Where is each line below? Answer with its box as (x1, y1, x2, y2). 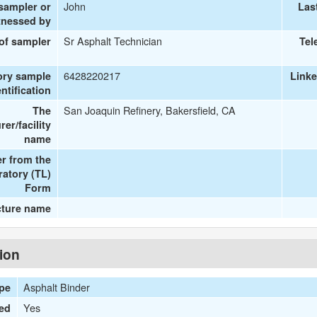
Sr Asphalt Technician (64, 33, 163, 48)
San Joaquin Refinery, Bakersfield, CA (64, 103, 236, 117)
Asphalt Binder (23, 279, 91, 294)
